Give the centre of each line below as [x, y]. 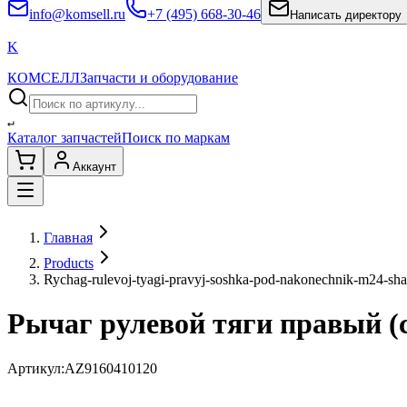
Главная [68, 238]
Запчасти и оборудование [159, 78]
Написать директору [346, 15]
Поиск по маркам [176, 138]
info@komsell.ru [77, 14]
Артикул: [36, 368]
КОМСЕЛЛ [44, 78]
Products [69, 263]
